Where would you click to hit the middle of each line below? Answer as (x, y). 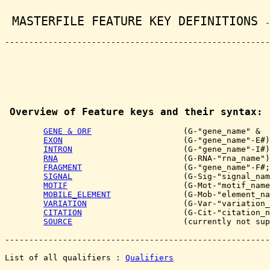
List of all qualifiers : (65, 258)
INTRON (58, 149)
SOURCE (58, 221)
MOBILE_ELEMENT (77, 194)
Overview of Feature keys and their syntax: (136, 112)
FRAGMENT (63, 167)
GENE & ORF (67, 131)
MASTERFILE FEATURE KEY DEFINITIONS (135, 21)
